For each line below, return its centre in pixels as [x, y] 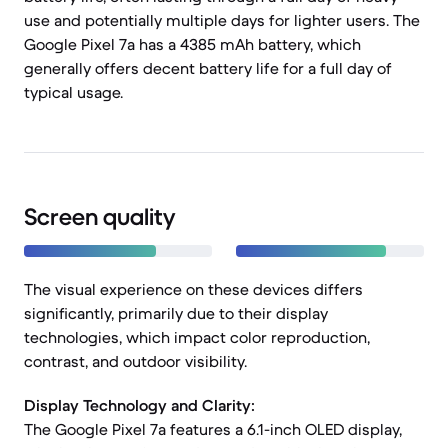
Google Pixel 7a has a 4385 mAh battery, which [192, 44]
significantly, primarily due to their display [176, 313]
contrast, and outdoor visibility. [135, 361]
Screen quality [99, 217]
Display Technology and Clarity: [139, 405]
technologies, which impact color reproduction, [197, 337]
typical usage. [73, 92]
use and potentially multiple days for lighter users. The [222, 20]
